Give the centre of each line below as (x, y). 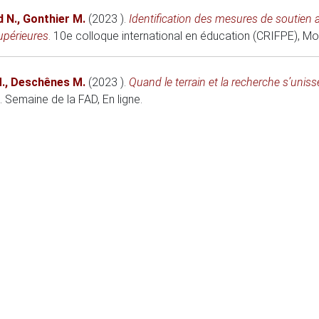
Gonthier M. (54, 19)
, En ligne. (120, 99)
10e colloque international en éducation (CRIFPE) (176, 36)
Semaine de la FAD (51, 99)
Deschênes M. (48, 82)
